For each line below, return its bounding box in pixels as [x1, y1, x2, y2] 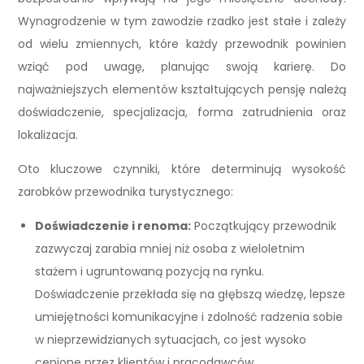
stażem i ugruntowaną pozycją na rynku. [35, 263, 265, 280]
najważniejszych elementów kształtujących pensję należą [18, 81, 346, 98]
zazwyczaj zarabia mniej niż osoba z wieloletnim [35, 240, 305, 258]
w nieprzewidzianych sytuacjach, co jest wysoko [35, 331, 307, 349]
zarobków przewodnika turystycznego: [18, 184, 234, 201]
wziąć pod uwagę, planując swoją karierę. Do [18, 58, 346, 76]
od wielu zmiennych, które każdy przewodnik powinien [18, 36, 346, 53]
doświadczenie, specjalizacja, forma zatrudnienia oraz [18, 104, 346, 121]
